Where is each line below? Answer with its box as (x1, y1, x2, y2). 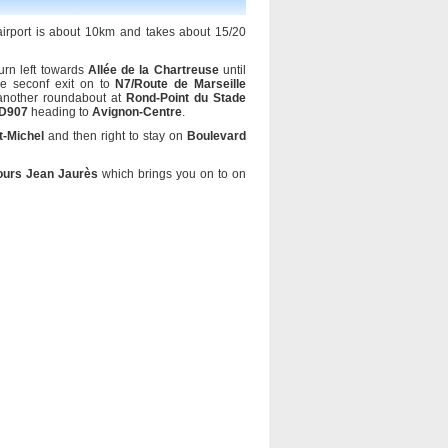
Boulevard (187, 129, 246, 143)
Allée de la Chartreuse (87, 63, 219, 77)
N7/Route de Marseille (115, 77, 247, 91)
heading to (28, 105, 92, 119)
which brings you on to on (98, 167, 247, 181)
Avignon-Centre (92, 105, 182, 119)
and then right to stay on (43, 129, 187, 143)
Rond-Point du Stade (126, 91, 247, 105)
